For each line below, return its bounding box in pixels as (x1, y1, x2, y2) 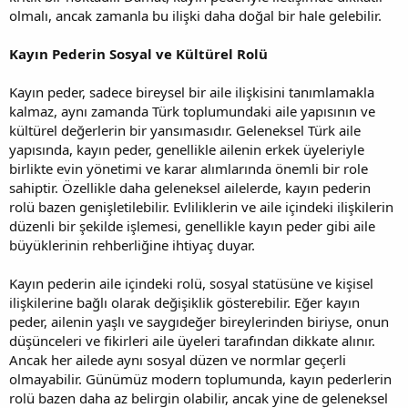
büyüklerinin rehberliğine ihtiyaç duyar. (9, 235, 255, 254)
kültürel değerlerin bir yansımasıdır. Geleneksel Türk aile (9, 120, 361, 139)
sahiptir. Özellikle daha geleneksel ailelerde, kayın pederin (9, 178, 371, 197)
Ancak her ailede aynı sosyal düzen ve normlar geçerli (9, 350, 346, 369)
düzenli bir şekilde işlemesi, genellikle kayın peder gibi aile (9, 216, 375, 235)
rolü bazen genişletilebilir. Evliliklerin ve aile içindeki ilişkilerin (9, 197, 393, 216)
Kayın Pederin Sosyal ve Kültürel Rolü (9, 44, 268, 63)
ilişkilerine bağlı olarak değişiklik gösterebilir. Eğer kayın (9, 292, 360, 311)
